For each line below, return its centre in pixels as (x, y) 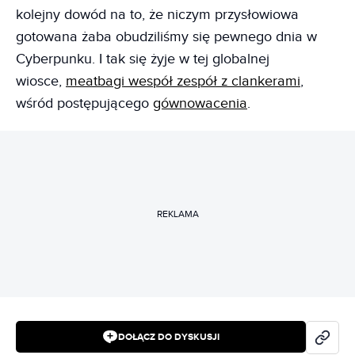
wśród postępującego (84, 103)
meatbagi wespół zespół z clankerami (183, 81)
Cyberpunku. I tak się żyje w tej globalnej (143, 59)
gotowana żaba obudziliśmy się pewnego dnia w (166, 37)
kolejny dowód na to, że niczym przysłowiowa (157, 15)
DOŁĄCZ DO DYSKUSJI (169, 337)
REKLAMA (177, 214)
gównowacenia (200, 103)
